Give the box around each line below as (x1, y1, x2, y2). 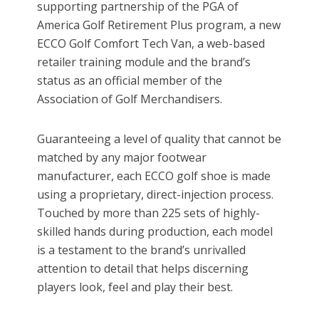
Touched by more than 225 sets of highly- (37, 205, 261, 221)
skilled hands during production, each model (37, 224, 273, 240)
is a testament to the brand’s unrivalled (37, 242, 246, 258)
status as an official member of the (37, 73, 223, 89)
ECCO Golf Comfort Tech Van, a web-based (37, 36, 266, 52)
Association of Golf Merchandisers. (37, 91, 223, 108)
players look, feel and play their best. (37, 279, 234, 296)
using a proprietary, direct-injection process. (37, 187, 274, 203)
